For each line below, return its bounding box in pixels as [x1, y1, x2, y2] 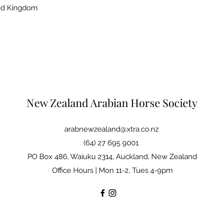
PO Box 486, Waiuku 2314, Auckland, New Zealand [27, 152, 197, 161]
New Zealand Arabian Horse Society [26, 95, 197, 110]
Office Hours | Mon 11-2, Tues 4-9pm [52, 166, 173, 175]
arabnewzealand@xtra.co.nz [64, 125, 159, 134]
